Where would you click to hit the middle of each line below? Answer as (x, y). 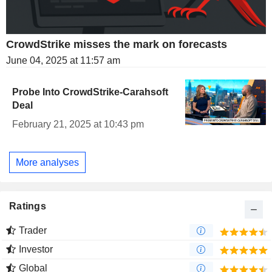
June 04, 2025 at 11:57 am (63, 61)
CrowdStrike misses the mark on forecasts (117, 45)
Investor (36, 250)
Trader (33, 231)
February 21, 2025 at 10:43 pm (78, 124)
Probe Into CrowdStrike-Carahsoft (90, 92)
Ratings (28, 206)
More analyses (47, 162)
